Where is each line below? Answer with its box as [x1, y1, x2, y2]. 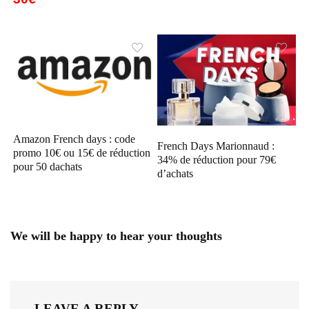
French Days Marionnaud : [157, 139, 275, 152]
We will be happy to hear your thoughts [10, 228, 222, 243]
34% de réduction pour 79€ [157, 153, 277, 166]
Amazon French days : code [13, 133, 136, 146]
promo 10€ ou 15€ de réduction [13, 147, 151, 159]
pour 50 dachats [13, 161, 83, 173]
